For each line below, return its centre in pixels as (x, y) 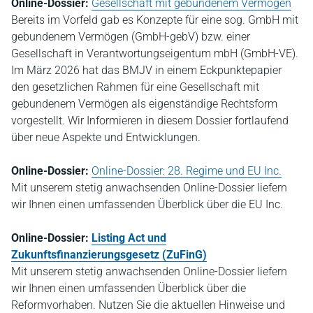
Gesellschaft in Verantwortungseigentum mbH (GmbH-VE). (155, 53)
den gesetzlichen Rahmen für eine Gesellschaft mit (135, 87)
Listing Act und (129, 238)
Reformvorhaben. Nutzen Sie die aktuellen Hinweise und (148, 305)
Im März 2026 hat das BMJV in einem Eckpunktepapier (146, 70)
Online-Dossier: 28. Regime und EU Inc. (187, 170)
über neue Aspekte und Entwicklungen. (106, 137)
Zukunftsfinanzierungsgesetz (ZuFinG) (109, 254)
